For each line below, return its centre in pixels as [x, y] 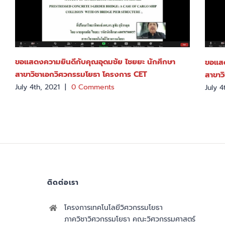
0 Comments [93, 87]
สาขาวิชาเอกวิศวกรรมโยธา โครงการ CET [81, 75]
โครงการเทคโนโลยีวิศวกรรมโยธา [114, 208]
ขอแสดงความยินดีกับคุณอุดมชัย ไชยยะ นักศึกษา [95, 62]
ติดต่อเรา [63, 183]
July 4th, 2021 [37, 87]
